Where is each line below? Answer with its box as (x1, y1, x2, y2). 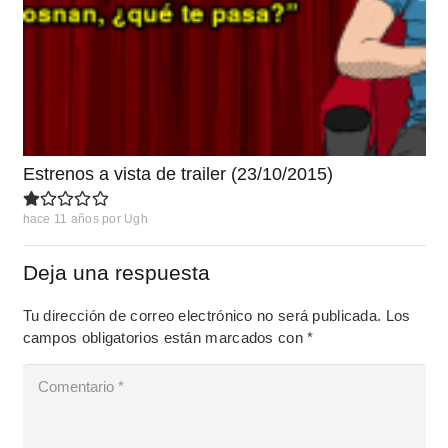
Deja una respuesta (22, 260, 216, 284)
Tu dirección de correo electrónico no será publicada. (22, 306, 382, 324)
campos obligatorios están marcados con (22, 328, 308, 346)
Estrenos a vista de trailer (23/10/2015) (22, 163, 333, 184)
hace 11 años (22, 212, 100, 227)
